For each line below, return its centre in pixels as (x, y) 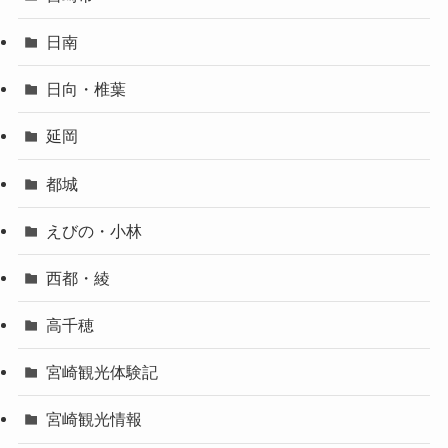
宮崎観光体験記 (102, 372)
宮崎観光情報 (94, 419)
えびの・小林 (94, 230)
